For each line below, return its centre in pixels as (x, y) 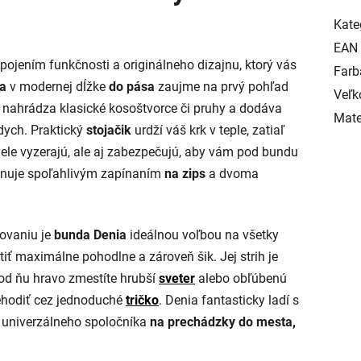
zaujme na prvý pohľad (222, 87)
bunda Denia (90, 235)
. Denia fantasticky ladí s (229, 301)
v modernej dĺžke (58, 87)
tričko (142, 301)
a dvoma (234, 174)
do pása (132, 87)
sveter (177, 279)
